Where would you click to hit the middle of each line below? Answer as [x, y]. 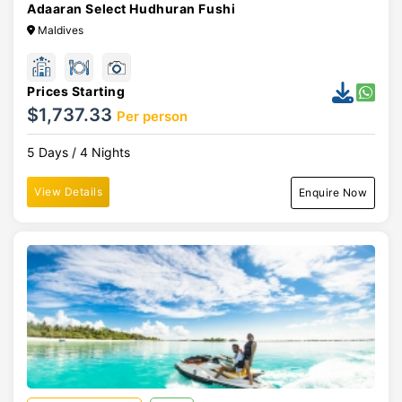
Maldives [59, 30]
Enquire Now [332, 192]
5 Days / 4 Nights [79, 152]
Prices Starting [76, 91]
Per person [152, 116]
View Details [68, 192]
